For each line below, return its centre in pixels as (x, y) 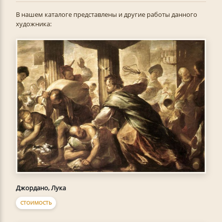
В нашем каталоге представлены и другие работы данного (107, 14)
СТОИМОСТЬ (36, 202)
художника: (34, 24)
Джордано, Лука (41, 188)
